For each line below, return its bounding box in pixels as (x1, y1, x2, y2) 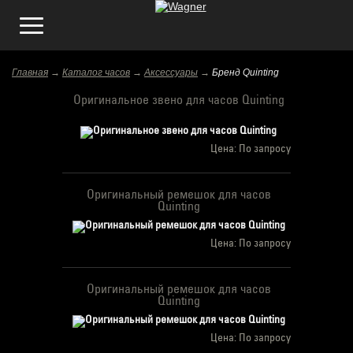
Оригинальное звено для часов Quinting (72, 95, 284, 106)
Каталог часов (62, 67, 130, 78)
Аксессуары (144, 67, 198, 78)
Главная (12, 67, 48, 78)
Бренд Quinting (212, 67, 279, 78)
